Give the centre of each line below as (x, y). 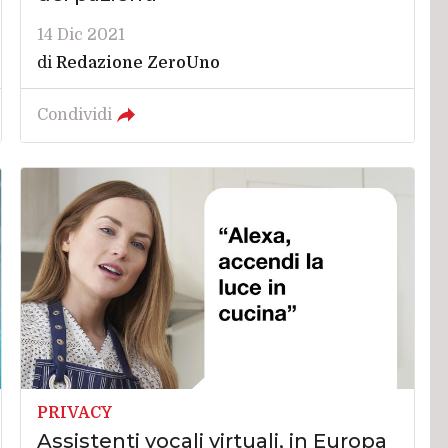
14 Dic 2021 (81, 34)
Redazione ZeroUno (138, 62)
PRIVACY (75, 412)
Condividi (75, 114)
